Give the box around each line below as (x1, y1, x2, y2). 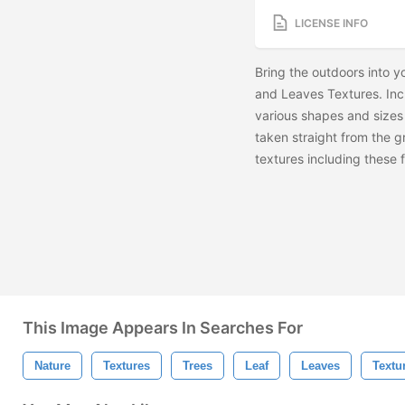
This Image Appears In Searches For (23, 318, 303, 337)
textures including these (255, 151, 400, 167)
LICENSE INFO (295, 15, 368, 30)
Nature (34, 359, 71, 372)
